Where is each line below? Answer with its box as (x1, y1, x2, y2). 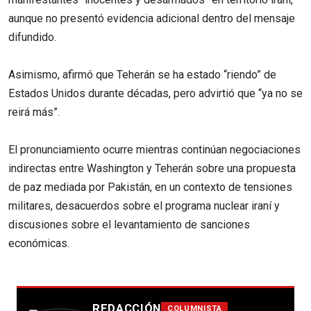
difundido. (8, 30, 56, 44)
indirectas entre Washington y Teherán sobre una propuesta (8, 161, 296, 175)
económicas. (8, 236, 69, 250)
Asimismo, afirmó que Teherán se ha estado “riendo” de (8, 67, 276, 81)
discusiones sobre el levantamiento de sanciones (8, 217, 250, 231)
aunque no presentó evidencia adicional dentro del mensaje (8, 11, 295, 25)
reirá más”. (8, 105, 60, 119)
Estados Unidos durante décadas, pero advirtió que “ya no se (8, 86, 303, 100)
